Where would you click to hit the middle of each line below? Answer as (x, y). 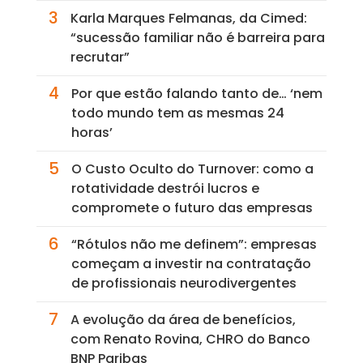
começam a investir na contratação (191, 264)
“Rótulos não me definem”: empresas (194, 245)
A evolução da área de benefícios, (183, 320)
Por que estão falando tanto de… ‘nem (196, 94)
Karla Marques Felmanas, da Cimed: (188, 19)
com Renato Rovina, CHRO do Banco (190, 340)
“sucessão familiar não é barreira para (197, 38)
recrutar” (100, 58)
